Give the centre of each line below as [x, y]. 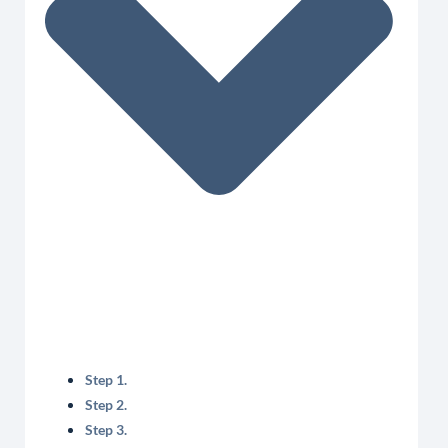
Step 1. [106, 380]
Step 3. [106, 430]
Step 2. [106, 405]
